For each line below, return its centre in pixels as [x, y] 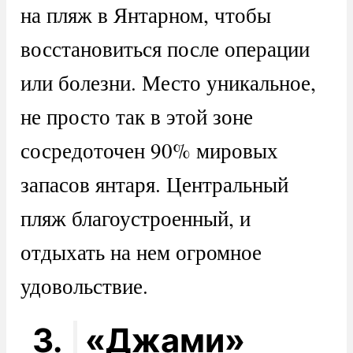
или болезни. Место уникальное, [168, 82]
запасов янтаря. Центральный [154, 184]
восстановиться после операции [165, 48]
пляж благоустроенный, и [135, 217]
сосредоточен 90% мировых [149, 150]
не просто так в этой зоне [136, 116]
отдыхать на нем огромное [141, 251]
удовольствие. [84, 285]
